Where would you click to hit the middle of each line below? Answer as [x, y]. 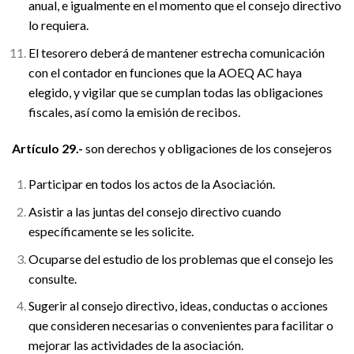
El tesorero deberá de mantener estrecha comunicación [176, 52]
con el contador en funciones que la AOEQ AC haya [165, 72]
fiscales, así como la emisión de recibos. [134, 111]
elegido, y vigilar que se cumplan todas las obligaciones [175, 92]
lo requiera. [58, 25]
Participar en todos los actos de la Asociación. [151, 184]
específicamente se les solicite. [111, 231]
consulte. [52, 278]
